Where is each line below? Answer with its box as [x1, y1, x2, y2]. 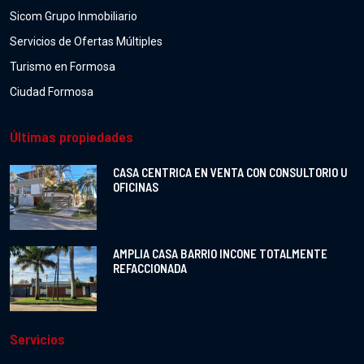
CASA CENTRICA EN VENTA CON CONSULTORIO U [112, 165, 348, 180]
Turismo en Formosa [10, 60, 115, 74]
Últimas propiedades [10, 128, 133, 146]
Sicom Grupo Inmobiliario [10, 10, 137, 24]
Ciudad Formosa [10, 85, 93, 99]
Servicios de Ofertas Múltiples [10, 35, 162, 49]
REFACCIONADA [112, 261, 187, 276]
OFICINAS [112, 180, 158, 195]
